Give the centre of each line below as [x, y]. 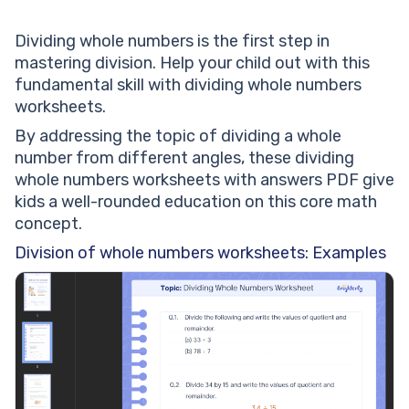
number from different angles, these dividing [184, 158]
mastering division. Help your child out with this [192, 63]
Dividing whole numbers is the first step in [172, 41]
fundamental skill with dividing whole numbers [188, 85]
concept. [48, 224]
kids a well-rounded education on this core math [196, 202]
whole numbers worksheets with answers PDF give [204, 180]
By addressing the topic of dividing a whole [178, 136]
